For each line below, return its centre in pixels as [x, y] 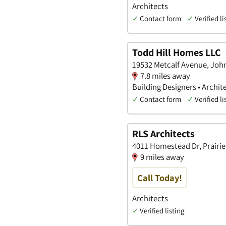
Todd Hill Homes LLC [177, 53]
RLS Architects [163, 133]
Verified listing [162, 211]
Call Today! [160, 177]
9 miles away [162, 157]
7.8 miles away [165, 76]
